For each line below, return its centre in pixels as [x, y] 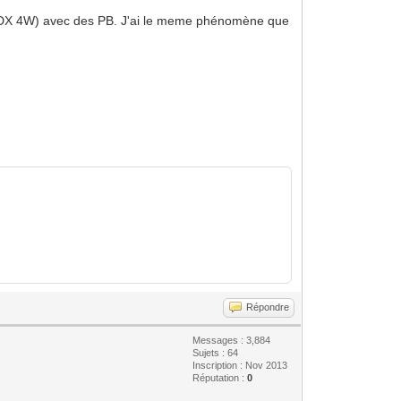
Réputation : [220, 377]
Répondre [268, 307]
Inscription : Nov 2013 [240, 365]
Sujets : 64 [216, 352]
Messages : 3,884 [232, 340]
